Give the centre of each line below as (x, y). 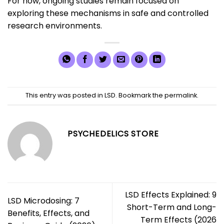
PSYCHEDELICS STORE (113, 133)
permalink (181, 95)
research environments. (55, 25)
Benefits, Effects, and (48, 213)
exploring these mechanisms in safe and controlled (108, 13)
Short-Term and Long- (172, 207)
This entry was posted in (65, 95)
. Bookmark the (140, 95)
